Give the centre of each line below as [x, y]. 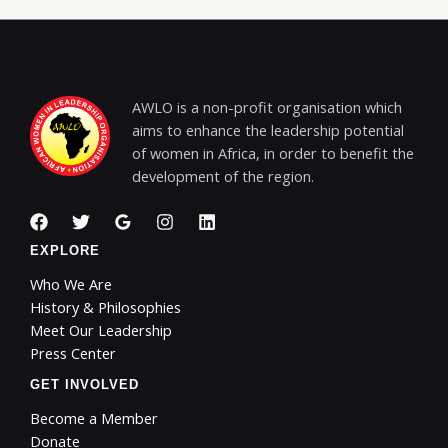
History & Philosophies [105, 307]
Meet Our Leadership [101, 330]
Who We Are [71, 284]
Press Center [73, 353]
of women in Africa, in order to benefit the [272, 152]
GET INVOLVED [84, 385]
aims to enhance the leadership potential [267, 129]
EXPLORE [65, 251]
